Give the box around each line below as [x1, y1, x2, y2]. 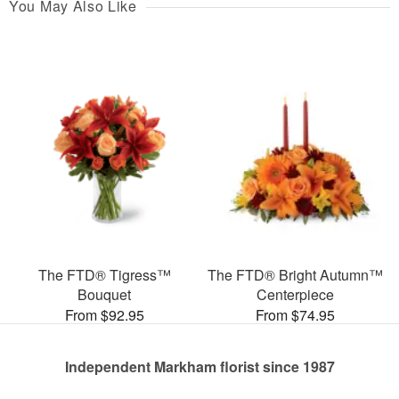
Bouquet [77, 283, 131, 305]
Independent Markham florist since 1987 [64, 355, 335, 377]
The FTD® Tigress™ [37, 264, 171, 285]
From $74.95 [255, 304, 335, 325]
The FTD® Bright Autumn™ [207, 264, 383, 285]
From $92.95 [64, 304, 144, 325]
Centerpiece [256, 283, 334, 305]
